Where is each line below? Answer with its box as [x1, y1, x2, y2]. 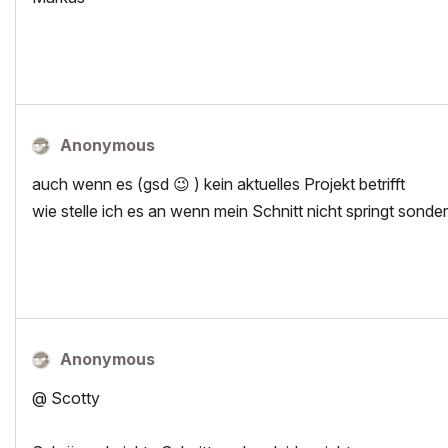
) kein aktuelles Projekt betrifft [190, 174, 405, 194]
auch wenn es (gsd [32, 174, 173, 194]
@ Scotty [32, 388, 100, 408]
